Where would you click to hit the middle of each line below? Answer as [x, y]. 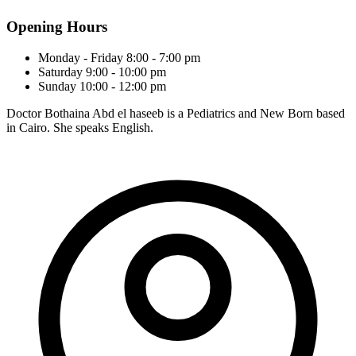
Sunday [57, 87]
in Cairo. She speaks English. [80, 128]
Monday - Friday [81, 58]
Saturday [60, 72]
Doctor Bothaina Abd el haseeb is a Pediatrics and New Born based [176, 114]
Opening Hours [57, 27]
